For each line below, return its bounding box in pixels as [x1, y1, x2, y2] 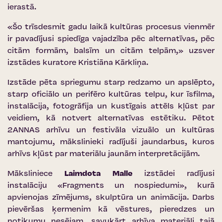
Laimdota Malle [64, 170, 132, 178]
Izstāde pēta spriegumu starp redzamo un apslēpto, [7, 79, 215, 87]
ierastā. [7, 3, 36, 11]
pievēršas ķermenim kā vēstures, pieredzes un [7, 206, 215, 214]
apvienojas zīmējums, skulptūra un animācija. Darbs [7, 194, 215, 202]
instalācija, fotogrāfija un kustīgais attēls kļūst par [7, 103, 215, 111]
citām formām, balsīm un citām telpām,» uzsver [7, 47, 215, 55]
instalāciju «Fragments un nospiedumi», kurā [7, 182, 215, 190]
